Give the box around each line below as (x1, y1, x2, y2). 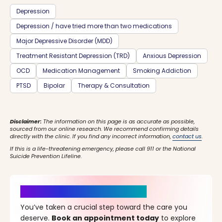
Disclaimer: (10, 117, 42, 125)
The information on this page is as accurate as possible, (42, 117, 195, 125)
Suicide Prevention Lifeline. (10, 152, 82, 160)
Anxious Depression (143, 52, 201, 60)
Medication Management (43, 66, 120, 75)
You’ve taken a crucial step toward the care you (20, 202, 187, 212)
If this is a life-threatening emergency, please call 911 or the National (10, 145, 196, 153)
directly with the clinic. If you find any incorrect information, (10, 132, 172, 140)
